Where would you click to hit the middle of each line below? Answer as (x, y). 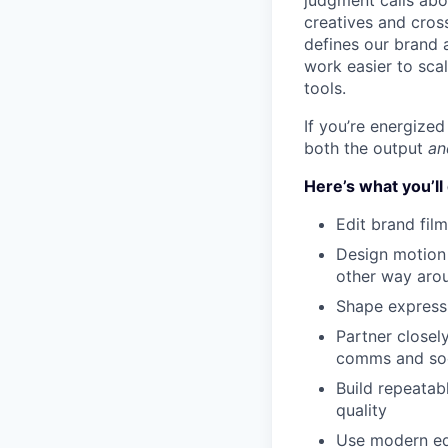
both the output (366, 148)
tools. (325, 88)
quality (361, 410)
